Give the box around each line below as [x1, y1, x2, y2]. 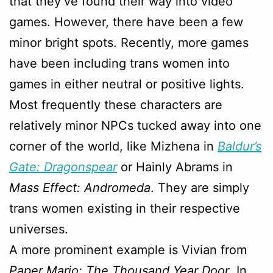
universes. [9, 221, 68, 236]
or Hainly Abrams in [117, 159, 233, 174]
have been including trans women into [9, 55, 230, 71]
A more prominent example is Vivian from [9, 242, 247, 257]
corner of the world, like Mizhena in [9, 138, 218, 154]
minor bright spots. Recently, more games [9, 35, 249, 50]
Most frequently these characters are [9, 97, 222, 112]
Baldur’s [218, 138, 261, 154]
